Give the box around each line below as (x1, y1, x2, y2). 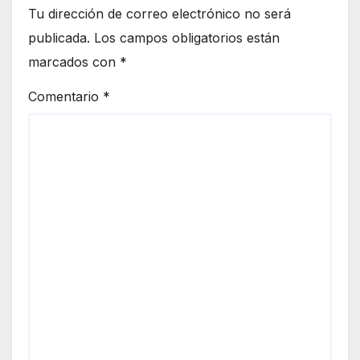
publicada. (28, 30, 90, 47)
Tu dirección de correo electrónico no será (28, 6, 291, 22)
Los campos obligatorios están (94, 30, 280, 47)
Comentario (28, 88, 103, 105)
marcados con (28, 54, 120, 71)
